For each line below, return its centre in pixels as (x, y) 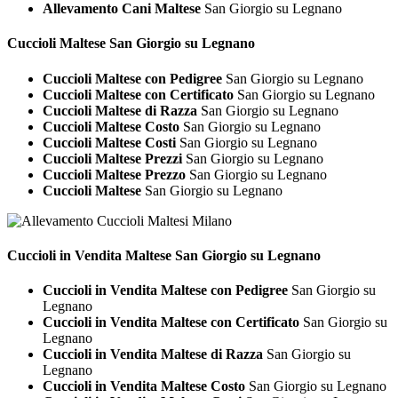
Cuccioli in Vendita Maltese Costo (144, 386)
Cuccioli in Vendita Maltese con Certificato (171, 322)
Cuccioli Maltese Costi (109, 142)
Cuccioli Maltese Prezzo (114, 174)
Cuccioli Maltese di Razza (120, 110)
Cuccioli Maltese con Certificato (138, 94)
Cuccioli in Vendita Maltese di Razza (153, 354)
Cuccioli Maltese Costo (111, 126)
